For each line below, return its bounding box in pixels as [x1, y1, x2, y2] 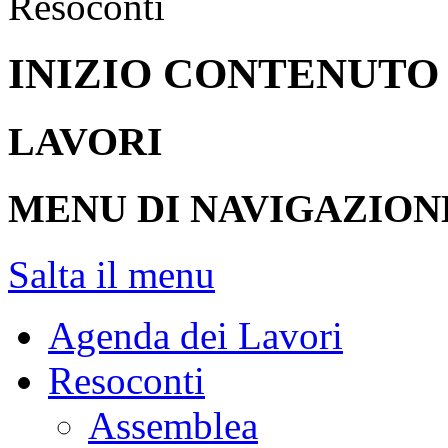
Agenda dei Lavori [48, 314, 343, 358]
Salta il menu [8, 253, 215, 297]
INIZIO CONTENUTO [8, 49, 439, 97]
